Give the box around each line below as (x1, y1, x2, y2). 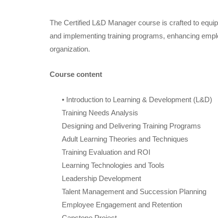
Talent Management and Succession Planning (62, 187, 206, 196)
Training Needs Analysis (62, 108, 138, 117)
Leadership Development (62, 174, 141, 182)
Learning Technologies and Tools (62, 161, 164, 169)
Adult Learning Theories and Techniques (62, 134, 188, 143)
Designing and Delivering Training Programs (62, 121, 201, 130)
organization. (50, 44, 90, 53)
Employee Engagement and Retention (62, 200, 182, 209)
